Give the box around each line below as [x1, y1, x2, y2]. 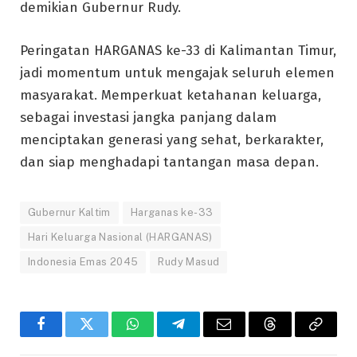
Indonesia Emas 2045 [28, 255, 139, 268]
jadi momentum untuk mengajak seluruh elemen [20, 64, 335, 81]
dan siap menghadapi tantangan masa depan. [20, 153, 319, 171]
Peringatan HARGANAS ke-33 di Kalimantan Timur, [20, 41, 336, 59]
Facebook [40, 328, 96, 343]
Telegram [177, 328, 232, 343]
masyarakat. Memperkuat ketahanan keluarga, [20, 86, 321, 104]
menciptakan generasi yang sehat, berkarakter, [20, 131, 324, 148]
